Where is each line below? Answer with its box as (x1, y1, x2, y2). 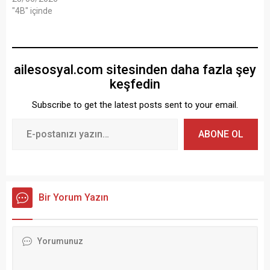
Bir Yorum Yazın (39, 192, 108, 203)
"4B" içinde (12, 6, 52, 16)
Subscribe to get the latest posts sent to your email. (32, 99, 238, 110)
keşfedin (110, 77, 160, 92)
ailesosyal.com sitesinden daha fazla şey (14, 62, 256, 77)
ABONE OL (198, 128, 243, 140)
